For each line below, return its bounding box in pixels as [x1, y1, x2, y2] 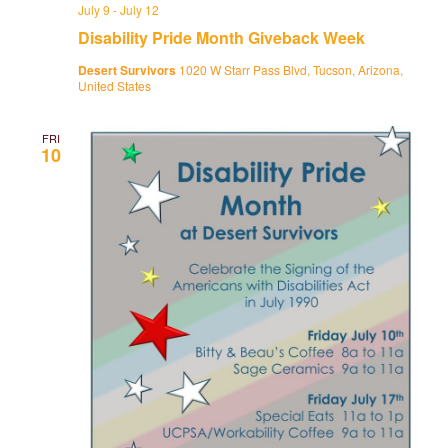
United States [78, 77, 151, 95]
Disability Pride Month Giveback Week [78, 26, 365, 50]
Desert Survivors [78, 61, 179, 80]
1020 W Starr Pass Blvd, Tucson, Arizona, [179, 61, 403, 79]
